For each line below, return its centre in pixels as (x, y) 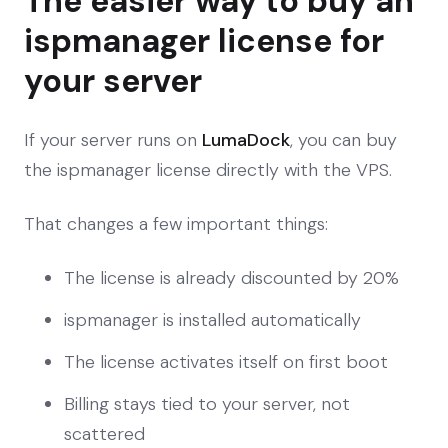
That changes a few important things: (176, 223)
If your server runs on (113, 139)
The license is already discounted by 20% (231, 277)
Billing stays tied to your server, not (207, 403)
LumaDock (246, 139)
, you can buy (343, 139)
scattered (104, 433)
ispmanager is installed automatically (212, 319)
